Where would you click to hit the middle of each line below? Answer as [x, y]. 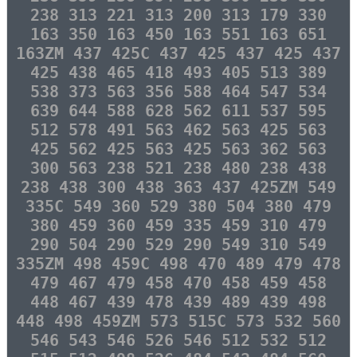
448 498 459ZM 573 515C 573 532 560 [178, 321]
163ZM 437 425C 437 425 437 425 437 [178, 53]
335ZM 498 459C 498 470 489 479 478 [178, 264]
